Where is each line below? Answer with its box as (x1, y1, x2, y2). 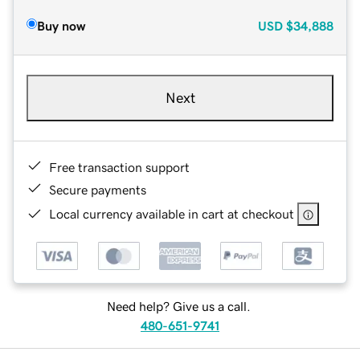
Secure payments (49, 182, 146, 196)
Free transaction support (49, 160, 190, 174)
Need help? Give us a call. (106, 300, 251, 313)
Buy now (37, 18, 85, 32)
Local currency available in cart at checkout (49, 207, 294, 220)
